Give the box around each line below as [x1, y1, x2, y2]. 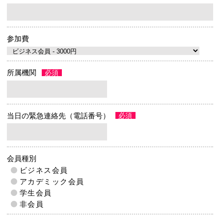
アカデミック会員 [19, 177, 84, 186]
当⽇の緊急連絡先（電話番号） [7, 111, 110, 120]
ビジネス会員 [19, 165, 68, 174]
